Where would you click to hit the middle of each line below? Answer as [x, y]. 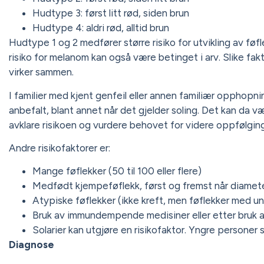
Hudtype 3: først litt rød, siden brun [111, 13]
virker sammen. [41, 72]
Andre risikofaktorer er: [60, 148]
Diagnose [32, 245]
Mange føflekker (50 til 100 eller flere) [117, 171]
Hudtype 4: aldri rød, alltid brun [101, 28]
